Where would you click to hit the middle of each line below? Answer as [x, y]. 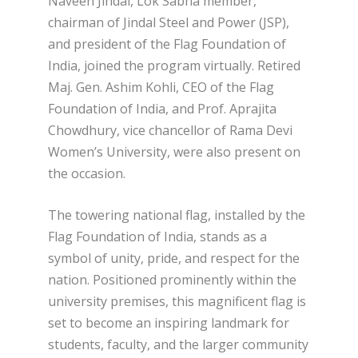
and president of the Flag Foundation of [167, 44]
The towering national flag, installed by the [177, 215]
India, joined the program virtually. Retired [174, 65]
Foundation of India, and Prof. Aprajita [162, 108]
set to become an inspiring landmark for [169, 323]
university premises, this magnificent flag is [177, 302]
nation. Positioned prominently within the [172, 280]
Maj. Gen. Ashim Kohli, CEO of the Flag [161, 87]
